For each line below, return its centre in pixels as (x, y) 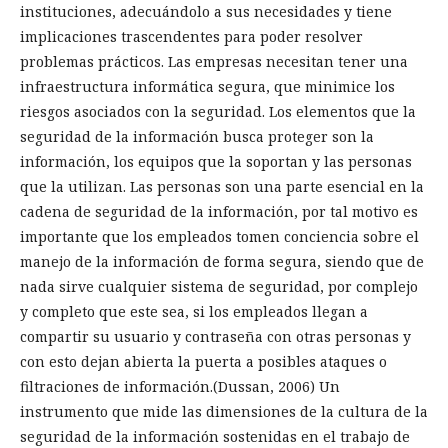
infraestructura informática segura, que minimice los (207, 86)
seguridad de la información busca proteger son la (197, 136)
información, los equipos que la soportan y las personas (216, 161)
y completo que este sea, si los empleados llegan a (194, 311)
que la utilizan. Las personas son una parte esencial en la (222, 186)
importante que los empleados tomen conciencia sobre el (219, 236)
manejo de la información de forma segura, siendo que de (222, 261)
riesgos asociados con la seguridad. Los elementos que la (218, 111)
